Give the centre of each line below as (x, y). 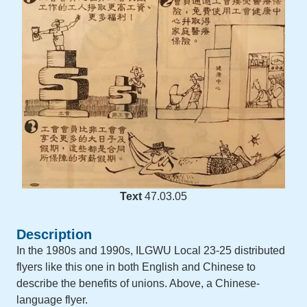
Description (54, 234)
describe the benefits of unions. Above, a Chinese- (138, 283)
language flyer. (52, 300)
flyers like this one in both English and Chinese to (136, 267)
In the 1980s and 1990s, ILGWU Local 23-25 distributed (151, 250)
